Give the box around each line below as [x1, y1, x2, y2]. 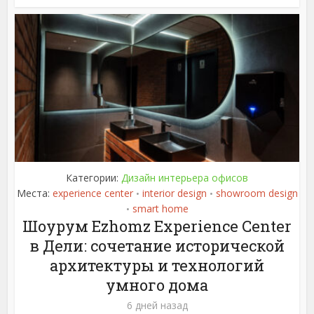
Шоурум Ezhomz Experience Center [22, 215, 292, 236]
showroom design [215, 186, 298, 200]
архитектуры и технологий [50, 254, 264, 275]
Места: [16, 186, 53, 200]
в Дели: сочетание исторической [29, 235, 285, 256]
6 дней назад [126, 298, 188, 312]
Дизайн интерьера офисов [121, 170, 248, 184]
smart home [132, 201, 189, 215]
